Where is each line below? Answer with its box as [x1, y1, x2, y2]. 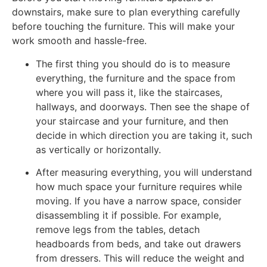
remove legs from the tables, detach [36, 223, 200, 235]
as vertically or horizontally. [36, 143, 164, 156]
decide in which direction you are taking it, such [36, 129, 252, 141]
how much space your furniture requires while [36, 180, 242, 193]
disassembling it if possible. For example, [36, 209, 221, 221]
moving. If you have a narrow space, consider [36, 194, 241, 207]
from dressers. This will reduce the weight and [36, 252, 244, 264]
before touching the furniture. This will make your [12, 20, 235, 33]
